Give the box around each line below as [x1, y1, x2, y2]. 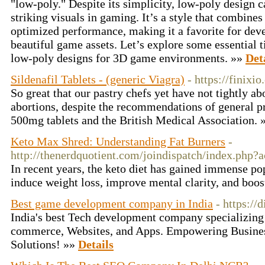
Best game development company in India [11, 197, 213, 210]
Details [78, 238, 114, 251]
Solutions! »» [11, 238, 78, 251]
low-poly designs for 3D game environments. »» [11, 51, 245, 64]
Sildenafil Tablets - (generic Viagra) [11, 73, 185, 86]
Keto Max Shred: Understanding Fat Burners [11, 135, 225, 148]
